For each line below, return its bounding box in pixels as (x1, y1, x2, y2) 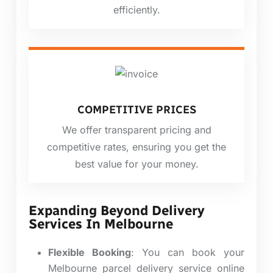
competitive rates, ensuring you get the (47, 141, 226, 154)
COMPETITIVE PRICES (77, 103, 196, 117)
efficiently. (113, 3, 160, 16)
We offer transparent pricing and (62, 124, 211, 136)
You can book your (142, 246, 244, 259)
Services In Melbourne (29, 216, 173, 233)
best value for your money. (74, 158, 199, 171)
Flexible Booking (48, 246, 131, 259)
